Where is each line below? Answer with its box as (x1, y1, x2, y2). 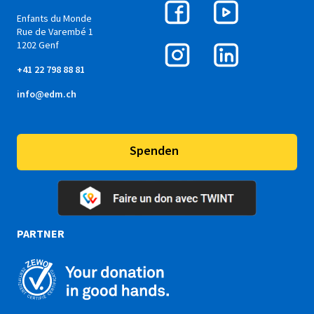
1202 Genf (17, 39, 59, 52)
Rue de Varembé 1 (17, 25, 93, 39)
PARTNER (17, 226, 64, 241)
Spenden (130, 142, 179, 159)
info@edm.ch (17, 88, 76, 101)
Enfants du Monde (17, 12, 92, 25)
